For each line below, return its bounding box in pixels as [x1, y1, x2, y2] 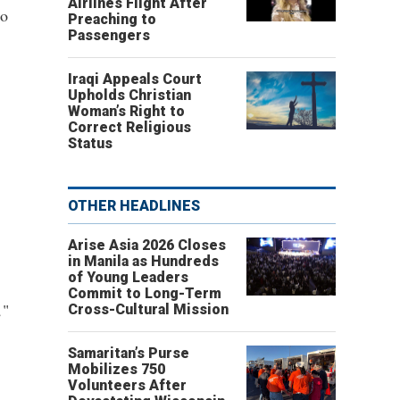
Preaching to [68, 11, 156, 28]
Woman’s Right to [68, 103, 185, 120]
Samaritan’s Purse [68, 345, 189, 362]
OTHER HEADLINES [68, 197, 200, 214]
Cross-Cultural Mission [68, 301, 229, 318]
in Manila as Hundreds [68, 253, 219, 270]
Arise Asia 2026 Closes [68, 237, 226, 254]
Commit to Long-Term [68, 285, 221, 302]
